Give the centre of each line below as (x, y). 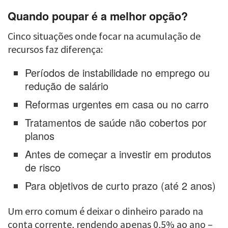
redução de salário (67, 85)
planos (40, 135)
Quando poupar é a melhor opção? (98, 16)
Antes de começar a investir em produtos (118, 154)
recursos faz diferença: (55, 49)
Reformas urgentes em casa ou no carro (117, 104)
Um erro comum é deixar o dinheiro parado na (105, 211)
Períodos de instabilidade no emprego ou (118, 72)
